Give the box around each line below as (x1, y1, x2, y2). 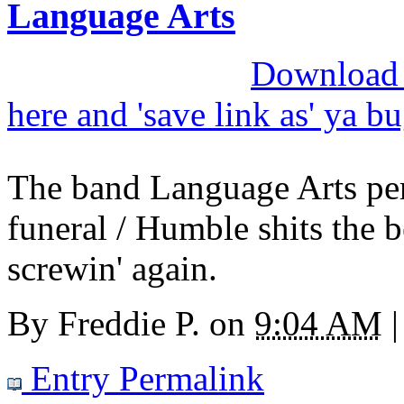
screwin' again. (7, 249, 217, 289)
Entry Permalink (22, 359, 264, 399)
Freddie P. (58, 304, 200, 344)
